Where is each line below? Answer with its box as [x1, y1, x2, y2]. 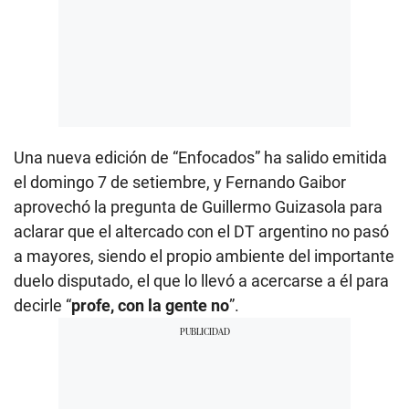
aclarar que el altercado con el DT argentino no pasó [14, 222, 389, 242]
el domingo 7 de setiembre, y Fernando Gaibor [14, 173, 346, 193]
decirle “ [14, 296, 71, 316]
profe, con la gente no [71, 296, 229, 316]
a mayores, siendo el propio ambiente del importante [14, 246, 394, 267]
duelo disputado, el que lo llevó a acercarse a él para [14, 271, 389, 291]
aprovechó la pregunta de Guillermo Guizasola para [14, 197, 383, 217]
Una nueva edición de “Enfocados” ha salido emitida [14, 148, 387, 168]
